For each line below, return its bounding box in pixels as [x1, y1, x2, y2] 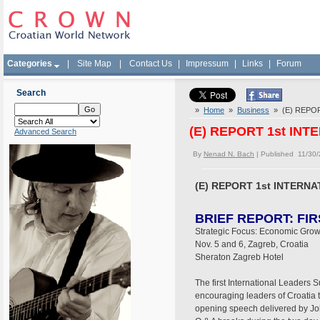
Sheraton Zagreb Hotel [195, 252, 284, 262]
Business [237, 106, 269, 114]
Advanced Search [14, 127, 76, 136]
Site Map [77, 59, 111, 69]
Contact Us [129, 59, 172, 69]
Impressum [186, 59, 229, 69]
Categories [7, 59, 52, 69]
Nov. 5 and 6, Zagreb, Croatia [195, 239, 309, 249]
